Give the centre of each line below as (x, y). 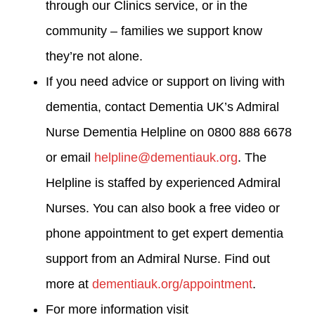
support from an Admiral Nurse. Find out (158, 258)
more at (69, 284)
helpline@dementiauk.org (166, 157)
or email (70, 157)
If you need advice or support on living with (165, 81)
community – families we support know (154, 31)
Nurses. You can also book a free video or (163, 208)
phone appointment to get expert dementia (165, 233)
